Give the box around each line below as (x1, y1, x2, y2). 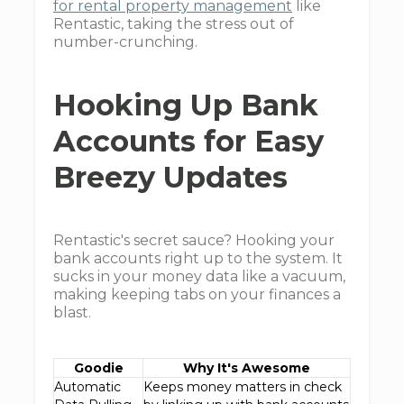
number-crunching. (53, 33, 197, 50)
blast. (53, 304, 91, 321)
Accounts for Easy (53, 124, 324, 159)
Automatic (54, 379, 121, 395)
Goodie (73, 360, 124, 376)
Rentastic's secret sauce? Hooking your (53, 232, 335, 249)
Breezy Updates (53, 160, 288, 195)
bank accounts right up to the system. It (53, 250, 343, 267)
